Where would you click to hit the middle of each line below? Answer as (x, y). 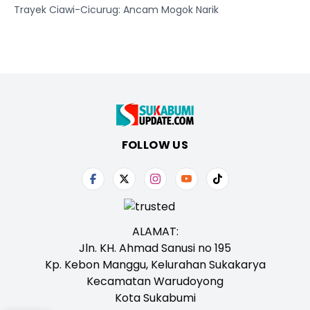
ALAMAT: (155, 231)
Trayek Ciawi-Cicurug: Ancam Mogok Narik (116, 10)
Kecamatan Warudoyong (155, 281)
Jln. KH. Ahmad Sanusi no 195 (155, 248)
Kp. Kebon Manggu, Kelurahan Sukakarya (155, 265)
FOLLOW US (155, 145)
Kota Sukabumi (155, 298)
